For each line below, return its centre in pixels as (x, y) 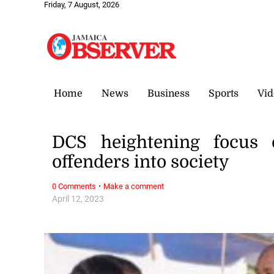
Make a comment (134, 186)
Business (168, 93)
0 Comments (74, 186)
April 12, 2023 (78, 199)
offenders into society (141, 162)
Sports (224, 93)
